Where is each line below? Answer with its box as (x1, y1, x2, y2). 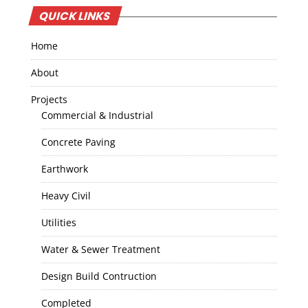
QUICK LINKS (37, 8, 113, 25)
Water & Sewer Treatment (41, 243, 160, 256)
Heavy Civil (41, 189, 91, 203)
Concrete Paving (41, 135, 115, 149)
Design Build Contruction (41, 269, 157, 283)
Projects (30, 93, 67, 107)
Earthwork (41, 162, 88, 176)
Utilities (41, 216, 76, 230)
